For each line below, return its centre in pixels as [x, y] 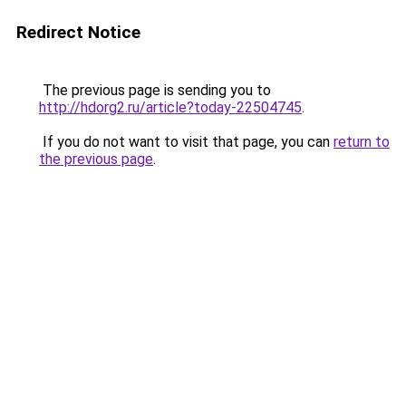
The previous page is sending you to [155, 90]
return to [362, 142]
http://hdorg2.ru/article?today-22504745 [170, 107]
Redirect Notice [78, 32]
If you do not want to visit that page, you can [186, 142]
